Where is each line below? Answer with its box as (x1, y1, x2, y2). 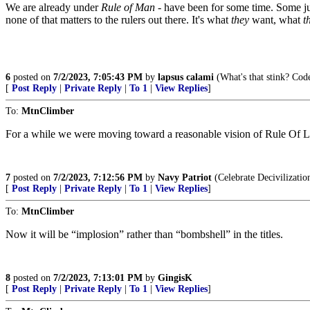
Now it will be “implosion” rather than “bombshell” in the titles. (6, 228, 283, 240)
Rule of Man (101, 1, 155, 13)
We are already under (6, 1, 101, 13)
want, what (249, 14, 303, 26)
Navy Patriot (158, 172, 212, 183)
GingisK (158, 273, 192, 283)
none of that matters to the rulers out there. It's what (6, 14, 231, 26)
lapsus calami (158, 72, 214, 82)
